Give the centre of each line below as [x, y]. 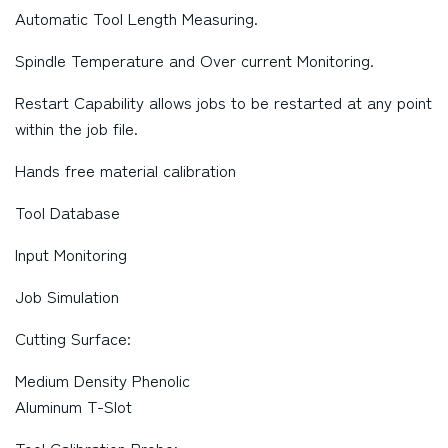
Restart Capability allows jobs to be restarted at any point [223, 102]
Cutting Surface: [73, 338]
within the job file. [76, 128]
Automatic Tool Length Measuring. [136, 18]
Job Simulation [67, 296]
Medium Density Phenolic [102, 380]
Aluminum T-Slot [73, 406]
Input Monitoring [71, 254]
